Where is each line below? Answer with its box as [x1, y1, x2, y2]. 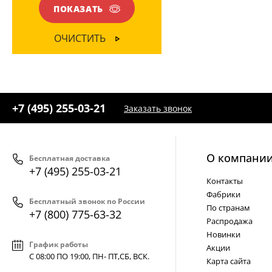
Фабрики [206, 189, 240, 200]
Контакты [206, 175, 243, 186]
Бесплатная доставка [29, 153, 110, 163]
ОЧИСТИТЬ [54, 32, 106, 45]
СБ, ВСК [120, 251, 148, 262]
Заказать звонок [124, 102, 192, 114]
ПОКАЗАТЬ [53, 3, 104, 15]
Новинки [206, 229, 240, 240]
